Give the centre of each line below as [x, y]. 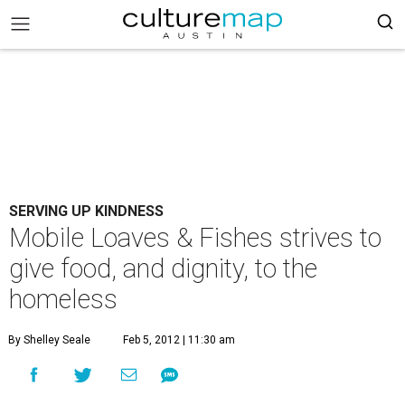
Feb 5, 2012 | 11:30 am [179, 340]
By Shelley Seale [49, 340]
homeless [63, 299]
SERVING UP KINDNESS [86, 211]
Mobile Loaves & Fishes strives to [195, 238]
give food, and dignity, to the [163, 268]
